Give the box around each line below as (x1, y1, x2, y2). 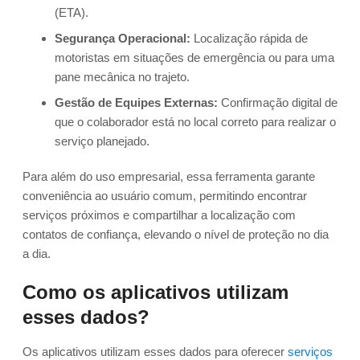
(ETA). (55, 6, 88, 20)
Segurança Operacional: (55, 31, 190, 46)
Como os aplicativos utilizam (22, 281, 288, 304)
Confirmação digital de (218, 96, 337, 110)
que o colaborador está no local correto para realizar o (55, 115, 336, 129)
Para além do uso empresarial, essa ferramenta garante (22, 170, 315, 184)
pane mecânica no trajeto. (55, 70, 190, 84)
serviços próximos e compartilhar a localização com (22, 208, 296, 223)
